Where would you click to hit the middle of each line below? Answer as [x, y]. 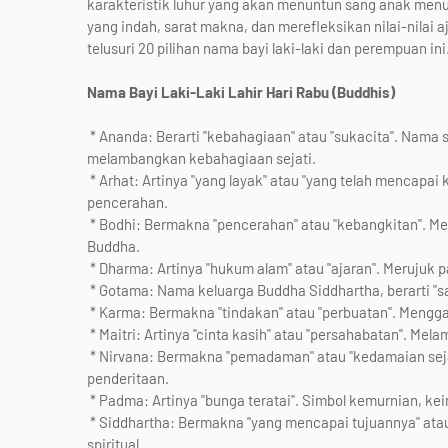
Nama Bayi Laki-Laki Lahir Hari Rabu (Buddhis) [241, 92]
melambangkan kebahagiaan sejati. [201, 158]
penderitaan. [128, 378]
